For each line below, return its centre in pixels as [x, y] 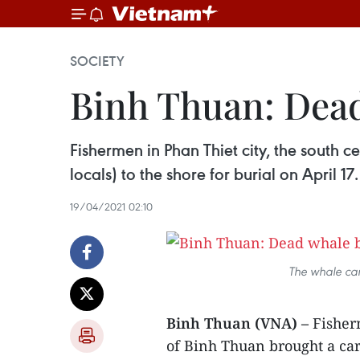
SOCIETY [97, 61]
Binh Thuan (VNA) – [237, 323]
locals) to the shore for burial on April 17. [214, 174]
